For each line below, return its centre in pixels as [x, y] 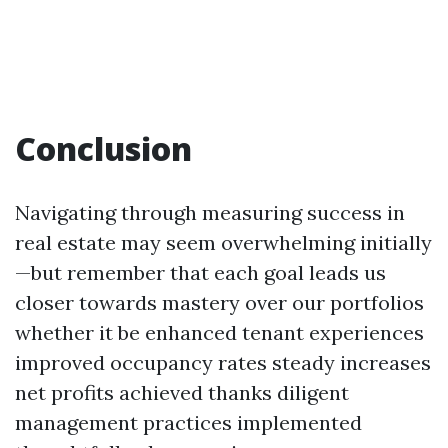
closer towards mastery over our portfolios [219, 302]
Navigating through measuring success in [210, 212]
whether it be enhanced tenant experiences [219, 332]
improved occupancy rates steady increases [223, 362]
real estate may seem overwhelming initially [223, 242]
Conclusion [103, 148]
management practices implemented [188, 422]
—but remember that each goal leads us [200, 272]
